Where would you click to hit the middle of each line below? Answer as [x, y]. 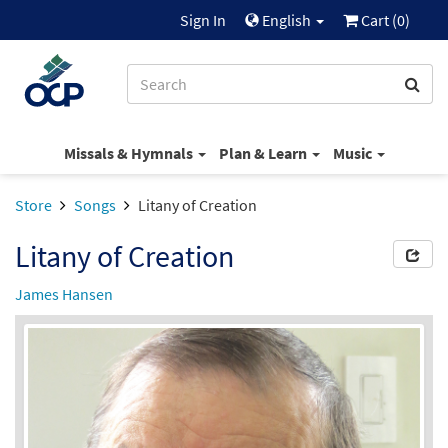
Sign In [203, 20]
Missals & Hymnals [129, 152]
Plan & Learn [264, 152]
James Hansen [64, 294]
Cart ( [377, 20]
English [286, 20]
